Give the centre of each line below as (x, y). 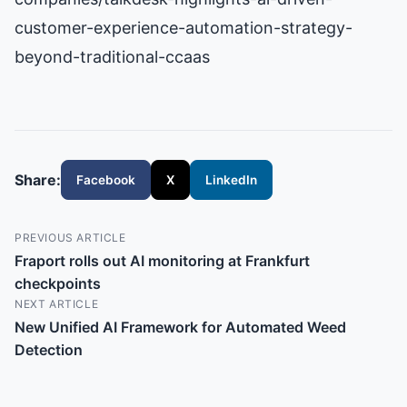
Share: (38, 179)
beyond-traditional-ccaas (112, 57)
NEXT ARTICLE (57, 304)
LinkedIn (231, 179)
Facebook (106, 179)
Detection (49, 350)
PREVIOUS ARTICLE (70, 238)
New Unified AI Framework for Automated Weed (180, 328)
